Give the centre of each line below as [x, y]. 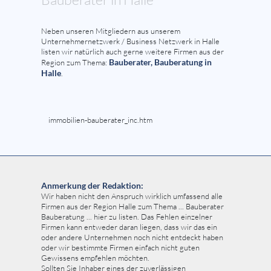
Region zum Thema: [74, 62]
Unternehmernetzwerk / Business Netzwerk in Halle [130, 41]
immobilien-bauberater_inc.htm [100, 119]
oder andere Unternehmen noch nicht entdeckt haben [132, 237]
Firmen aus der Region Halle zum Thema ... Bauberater [132, 206]
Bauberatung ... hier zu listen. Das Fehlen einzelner [127, 216]
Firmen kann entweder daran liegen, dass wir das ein [129, 227]
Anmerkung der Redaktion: [92, 185]
